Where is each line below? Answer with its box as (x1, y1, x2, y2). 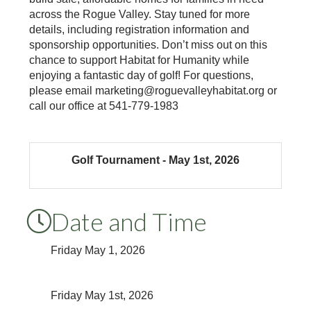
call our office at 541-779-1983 (28, 99, 178, 112)
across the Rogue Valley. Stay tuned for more (28, 8, 250, 20)
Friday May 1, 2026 (50, 244, 145, 256)
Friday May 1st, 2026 (50, 289, 153, 301)
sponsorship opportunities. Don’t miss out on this (28, 38, 267, 51)
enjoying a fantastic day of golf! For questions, (28, 69, 253, 81)
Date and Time (50, 205, 207, 237)
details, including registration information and (28, 23, 249, 35)
